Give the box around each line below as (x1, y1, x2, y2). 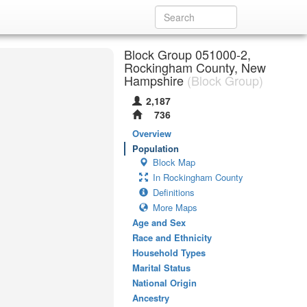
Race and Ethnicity (132, 231, 212, 244)
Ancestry (132, 291, 169, 304)
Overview (132, 127, 171, 140)
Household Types (132, 246, 206, 259)
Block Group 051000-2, (124, 45, 251, 63)
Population (132, 142, 179, 155)
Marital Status (132, 261, 191, 274)
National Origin (132, 276, 197, 289)
